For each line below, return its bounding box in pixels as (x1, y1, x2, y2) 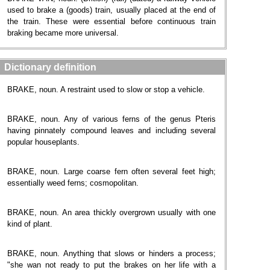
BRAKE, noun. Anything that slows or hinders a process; (7, 249, 216, 258)
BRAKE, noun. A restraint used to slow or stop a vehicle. (7, 85, 205, 94)
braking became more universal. (7, 28, 119, 37)
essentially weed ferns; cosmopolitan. (7, 178, 139, 187)
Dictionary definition (4, 62, 96, 72)
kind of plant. (7, 219, 52, 228)
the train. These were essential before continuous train (7, 17, 216, 26)
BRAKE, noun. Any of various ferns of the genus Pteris (7, 115, 216, 124)
